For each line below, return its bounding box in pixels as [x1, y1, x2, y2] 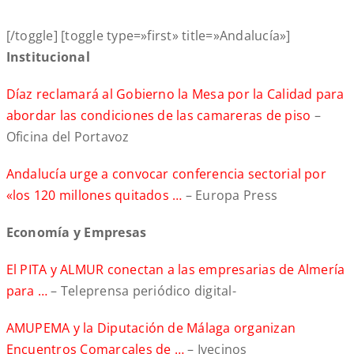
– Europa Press [182, 186, 278, 205]
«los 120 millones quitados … [6, 186, 183, 205]
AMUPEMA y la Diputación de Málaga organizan [6, 319, 296, 337]
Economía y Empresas [6, 224, 147, 242]
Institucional [6, 48, 90, 66]
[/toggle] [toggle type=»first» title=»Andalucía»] [6, 27, 291, 45]
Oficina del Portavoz [6, 128, 130, 146]
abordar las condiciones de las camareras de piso [6, 107, 311, 125]
